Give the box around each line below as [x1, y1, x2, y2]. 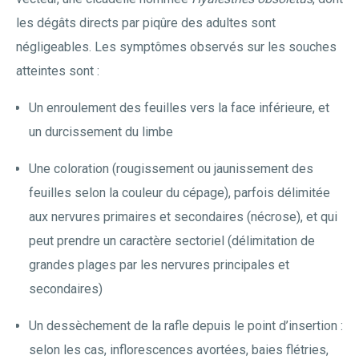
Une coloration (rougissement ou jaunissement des [29, 161, 313, 176]
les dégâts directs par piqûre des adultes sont [16, 15, 276, 30]
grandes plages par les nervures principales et [29, 257, 289, 272]
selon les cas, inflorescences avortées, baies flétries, [29, 342, 329, 357]
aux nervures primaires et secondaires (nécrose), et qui [29, 209, 337, 224]
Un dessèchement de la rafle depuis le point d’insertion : [29, 318, 343, 333]
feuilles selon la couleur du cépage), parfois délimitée [29, 185, 330, 200]
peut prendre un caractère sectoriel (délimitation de [29, 233, 315, 248]
